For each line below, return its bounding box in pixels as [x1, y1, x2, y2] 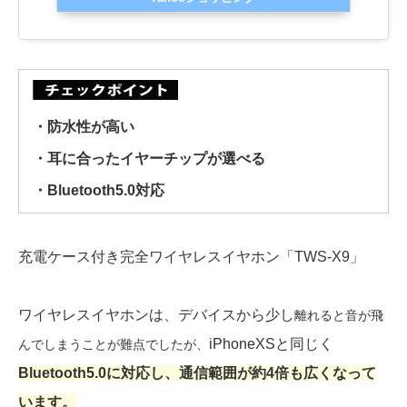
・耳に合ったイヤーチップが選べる [33, 150, 265, 166]
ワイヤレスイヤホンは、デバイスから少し [18, 306, 294, 323]
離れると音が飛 [294, 307, 383, 323]
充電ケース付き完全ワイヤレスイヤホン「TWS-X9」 [18, 248, 364, 264]
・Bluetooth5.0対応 [33, 182, 164, 198]
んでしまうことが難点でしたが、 [18, 336, 209, 352]
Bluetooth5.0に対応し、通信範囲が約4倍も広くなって [18, 364, 376, 381]
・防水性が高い [33, 118, 134, 134]
